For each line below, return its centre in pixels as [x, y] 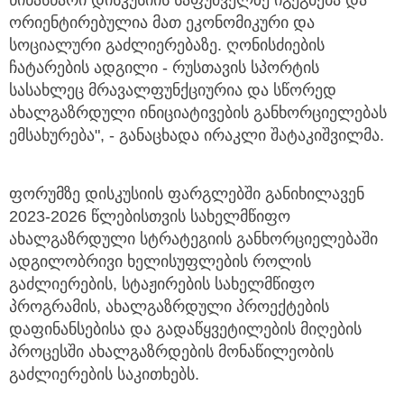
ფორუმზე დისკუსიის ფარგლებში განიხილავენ [187, 194]
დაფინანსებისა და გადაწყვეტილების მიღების [185, 330]
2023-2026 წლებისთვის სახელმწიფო [150, 217]
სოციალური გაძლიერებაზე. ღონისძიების [167, 46]
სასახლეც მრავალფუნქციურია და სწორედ [173, 91]
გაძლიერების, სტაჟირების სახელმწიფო [162, 285]
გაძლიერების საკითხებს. [104, 375]
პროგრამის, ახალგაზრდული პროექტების [169, 307]
